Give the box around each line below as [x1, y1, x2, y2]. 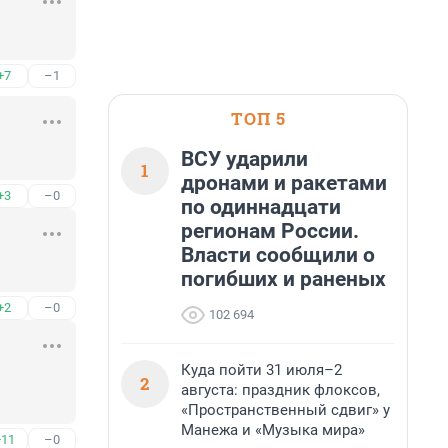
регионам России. [181, 219, 359, 243]
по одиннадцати [181, 195, 341, 219]
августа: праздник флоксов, [181, 381, 380, 399]
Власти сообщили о [181, 243, 375, 267]
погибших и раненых [181, 267, 386, 291]
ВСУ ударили [181, 147, 308, 171]
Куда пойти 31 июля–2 [181, 361, 342, 379]
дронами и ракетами [181, 171, 387, 195]
